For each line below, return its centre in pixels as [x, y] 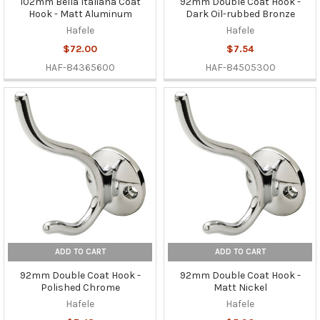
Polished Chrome [80, 288]
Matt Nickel [240, 288]
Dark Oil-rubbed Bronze [240, 14]
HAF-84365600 [80, 68]
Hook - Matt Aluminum [80, 14]
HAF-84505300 [240, 68]
